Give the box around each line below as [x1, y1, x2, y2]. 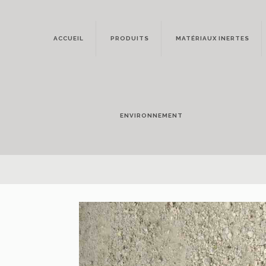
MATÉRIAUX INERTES [175, 35, 249, 42]
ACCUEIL [53, 35, 84, 42]
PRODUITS [110, 35, 149, 42]
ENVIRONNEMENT [120, 112, 183, 119]
